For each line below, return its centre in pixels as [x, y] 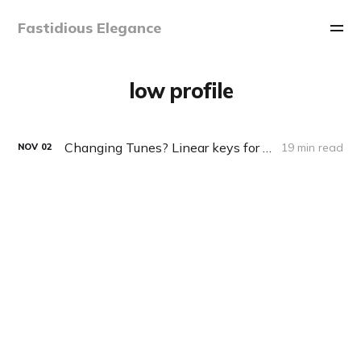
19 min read [312, 147]
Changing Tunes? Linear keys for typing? [268, 147]
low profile [180, 90]
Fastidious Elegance [90, 28]
